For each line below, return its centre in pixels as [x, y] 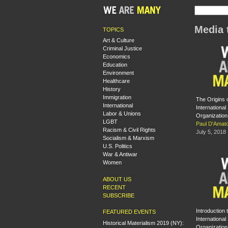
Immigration [117, 97]
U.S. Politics [118, 146]
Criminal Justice [122, 48]
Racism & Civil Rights [129, 130]
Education [115, 65]
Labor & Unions [122, 113]
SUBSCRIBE [119, 195]
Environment [118, 73]
